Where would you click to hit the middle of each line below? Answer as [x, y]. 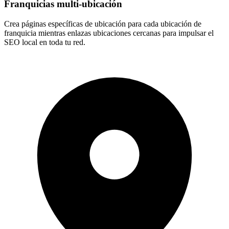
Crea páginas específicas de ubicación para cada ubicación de [103, 24]
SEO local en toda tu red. [45, 42]
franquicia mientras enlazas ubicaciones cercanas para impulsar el [109, 33]
